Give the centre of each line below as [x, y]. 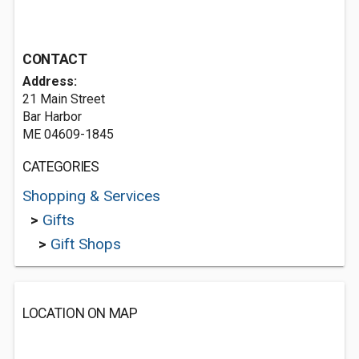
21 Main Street [64, 99]
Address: [50, 81]
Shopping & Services [91, 196]
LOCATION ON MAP [80, 313]
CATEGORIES [61, 167]
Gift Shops [86, 244]
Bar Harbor [52, 117]
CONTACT [55, 59]
